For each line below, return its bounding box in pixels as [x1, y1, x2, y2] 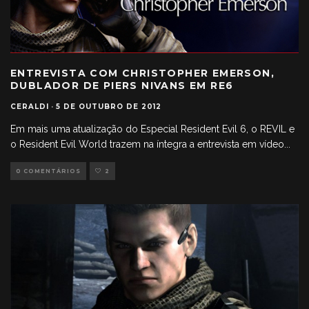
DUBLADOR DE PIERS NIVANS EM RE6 [10, 79, 234, 92]
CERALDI [10, 101, 49, 111]
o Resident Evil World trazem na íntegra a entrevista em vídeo [10, 138, 284, 150]
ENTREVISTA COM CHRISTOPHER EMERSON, [10, 66, 275, 79]
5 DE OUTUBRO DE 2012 [56, 101, 161, 111]
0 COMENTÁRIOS [16, 167, 81, 175]
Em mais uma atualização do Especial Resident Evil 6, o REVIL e [10, 123, 295, 134]
